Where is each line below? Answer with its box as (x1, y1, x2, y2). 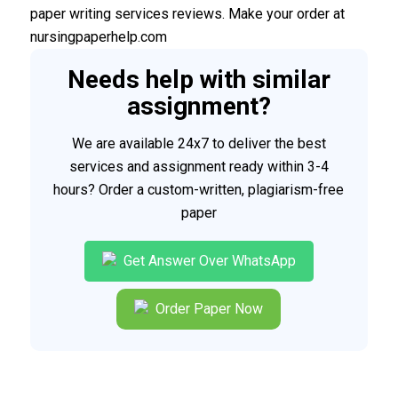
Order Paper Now (152, 299, 264, 317)
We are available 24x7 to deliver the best (71, 134, 326, 152)
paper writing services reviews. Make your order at (29, 5, 345, 23)
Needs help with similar (67, 65, 330, 95)
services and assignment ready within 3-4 (68, 157, 329, 175)
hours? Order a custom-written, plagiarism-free (53, 180, 345, 198)
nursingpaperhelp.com (29, 28, 167, 46)
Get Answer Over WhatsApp (119, 251, 296, 269)
